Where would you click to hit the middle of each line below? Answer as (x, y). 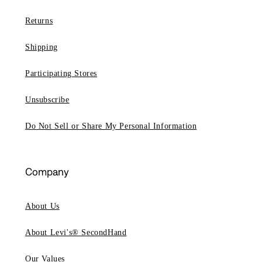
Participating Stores (61, 74)
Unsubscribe (47, 100)
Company (47, 172)
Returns (39, 21)
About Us (42, 206)
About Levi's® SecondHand (76, 233)
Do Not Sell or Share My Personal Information (111, 126)
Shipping (42, 47)
